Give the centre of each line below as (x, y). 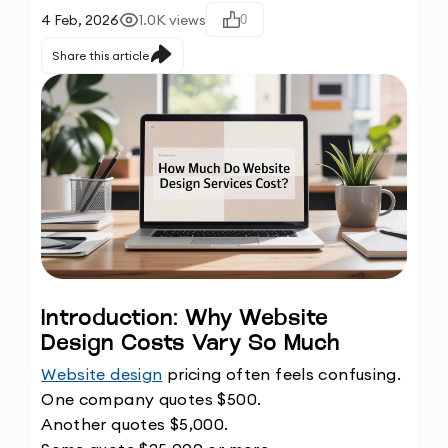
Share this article (101, 55)
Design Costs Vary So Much (191, 345)
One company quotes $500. (151, 399)
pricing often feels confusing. (282, 374)
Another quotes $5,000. (135, 424)
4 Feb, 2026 (80, 19)
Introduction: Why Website (185, 320)
